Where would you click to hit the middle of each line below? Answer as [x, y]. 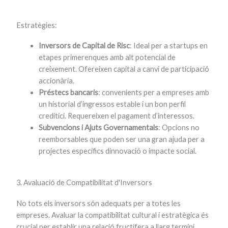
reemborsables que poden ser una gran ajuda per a [122, 139]
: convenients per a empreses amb [154, 93]
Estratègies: [37, 25]
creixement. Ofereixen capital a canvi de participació [124, 69]
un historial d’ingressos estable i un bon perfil [112, 104]
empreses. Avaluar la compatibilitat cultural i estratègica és [113, 215]
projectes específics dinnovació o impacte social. [118, 151]
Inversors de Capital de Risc [84, 46]
